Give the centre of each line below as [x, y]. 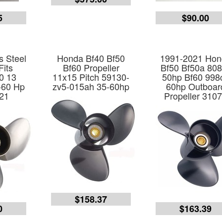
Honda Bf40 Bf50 [91, 58]
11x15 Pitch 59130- [91, 77]
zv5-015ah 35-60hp [91, 86]
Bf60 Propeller [91, 67]
